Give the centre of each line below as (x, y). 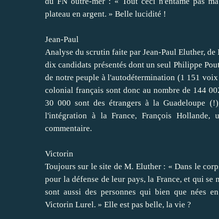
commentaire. (68, 128)
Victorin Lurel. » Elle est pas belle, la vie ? (118, 204)
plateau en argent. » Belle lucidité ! (106, 14)
